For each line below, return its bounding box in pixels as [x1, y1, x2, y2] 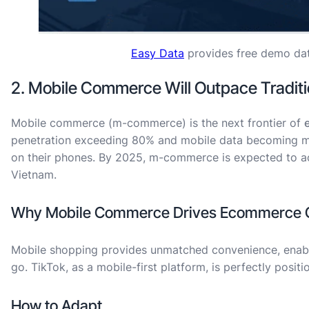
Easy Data [131, 46, 184, 60]
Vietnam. [11, 167, 57, 181]
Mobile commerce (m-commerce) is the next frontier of [11, 115, 304, 130]
